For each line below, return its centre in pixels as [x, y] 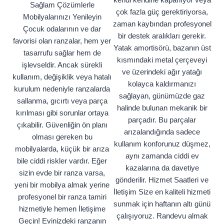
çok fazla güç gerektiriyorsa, [162, 12]
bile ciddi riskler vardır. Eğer [62, 161]
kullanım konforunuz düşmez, [162, 144]
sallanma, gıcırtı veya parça [62, 101]
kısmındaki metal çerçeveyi [162, 60]
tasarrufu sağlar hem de [62, 53]
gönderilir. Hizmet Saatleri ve [162, 180]
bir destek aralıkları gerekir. [162, 36]
